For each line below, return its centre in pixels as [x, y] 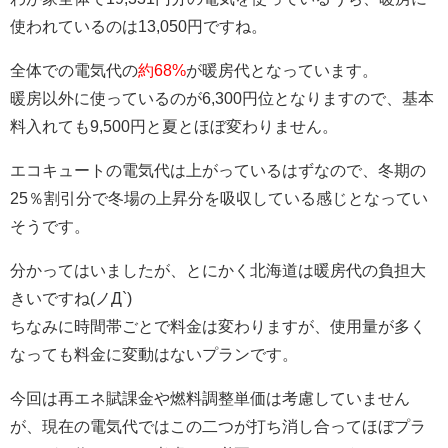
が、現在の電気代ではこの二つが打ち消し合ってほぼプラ [218, 427]
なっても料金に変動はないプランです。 [154, 355]
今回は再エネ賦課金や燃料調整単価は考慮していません [210, 399]
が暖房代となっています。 [282, 71]
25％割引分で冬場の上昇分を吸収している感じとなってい [219, 199]
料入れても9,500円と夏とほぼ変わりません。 [174, 127]
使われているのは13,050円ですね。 [138, 27]
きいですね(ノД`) [71, 299]
